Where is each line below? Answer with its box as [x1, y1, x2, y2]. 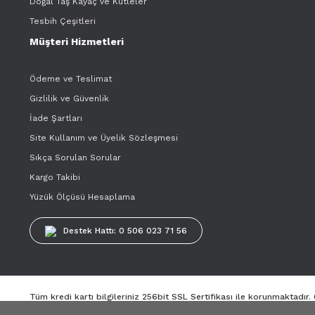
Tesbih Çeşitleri [30, 16, 96, 26]
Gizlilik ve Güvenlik [30, 94, 109, 103]
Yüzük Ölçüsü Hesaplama [30, 192, 135, 202]
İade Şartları [30, 113, 82, 123]
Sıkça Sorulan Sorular [30, 153, 121, 162]
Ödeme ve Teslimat [30, 74, 112, 84]
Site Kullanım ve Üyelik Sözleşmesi [30, 133, 178, 143]
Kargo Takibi [30, 172, 80, 182]
